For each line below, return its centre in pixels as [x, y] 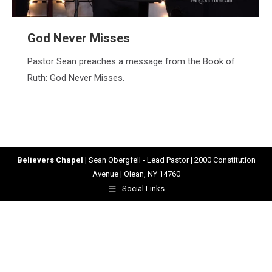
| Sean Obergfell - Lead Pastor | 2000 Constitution [169, 160]
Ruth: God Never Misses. [76, 78]
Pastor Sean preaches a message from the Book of [131, 62]
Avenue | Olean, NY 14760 [136, 174]
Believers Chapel [50, 160]
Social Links [143, 189]
